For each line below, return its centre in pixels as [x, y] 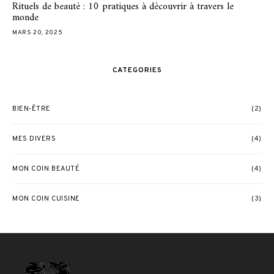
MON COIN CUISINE [46, 198]
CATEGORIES [137, 70]
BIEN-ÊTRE [31, 109]
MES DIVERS [34, 139]
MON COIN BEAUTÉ [46, 168]
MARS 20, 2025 [38, 32]
